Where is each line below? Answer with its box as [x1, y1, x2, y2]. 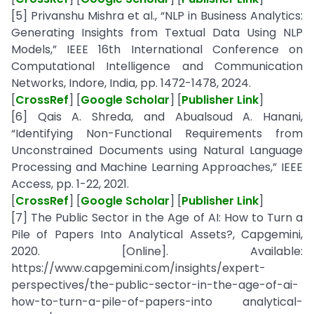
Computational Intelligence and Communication [11, 58, 303, 74]
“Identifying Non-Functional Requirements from [11, 125, 303, 142]
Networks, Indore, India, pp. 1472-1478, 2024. [11, 75, 251, 91]
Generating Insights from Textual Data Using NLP [11, 25, 303, 41]
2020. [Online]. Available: [11, 243, 303, 259]
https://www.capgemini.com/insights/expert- [11, 260, 266, 276]
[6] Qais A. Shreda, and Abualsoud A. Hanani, [11, 109, 303, 125]
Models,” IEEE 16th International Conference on [11, 41, 303, 57]
